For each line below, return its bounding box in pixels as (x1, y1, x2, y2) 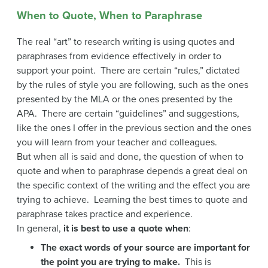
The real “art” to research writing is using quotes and (17, 35, 234, 48)
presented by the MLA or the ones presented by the (17, 93, 233, 105)
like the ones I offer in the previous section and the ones (17, 121, 251, 134)
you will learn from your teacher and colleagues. (17, 136, 217, 148)
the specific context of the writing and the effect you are (17, 179, 250, 191)
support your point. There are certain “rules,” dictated (17, 64, 240, 77)
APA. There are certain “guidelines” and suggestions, (17, 107, 239, 120)
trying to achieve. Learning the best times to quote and (17, 193, 248, 206)
